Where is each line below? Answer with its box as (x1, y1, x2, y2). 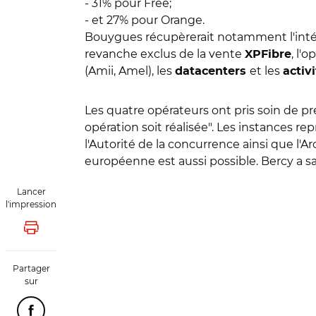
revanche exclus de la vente (85, 47, 245, 61)
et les (250, 64, 283, 78)
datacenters (175, 66, 250, 77)
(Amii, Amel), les (85, 64, 175, 78)
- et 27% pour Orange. (85, 13, 207, 27)
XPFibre (245, 49, 291, 60)
